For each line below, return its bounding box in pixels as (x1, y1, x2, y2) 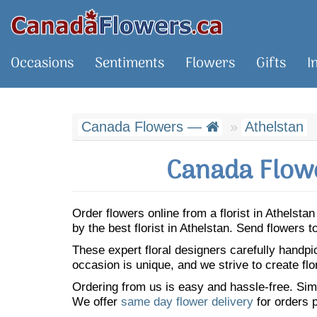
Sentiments (95, 52, 164, 75)
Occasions (11, 52, 74, 75)
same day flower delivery (121, 295, 253, 309)
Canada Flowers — (81, 119, 206, 134)
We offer (72, 295, 121, 309)
